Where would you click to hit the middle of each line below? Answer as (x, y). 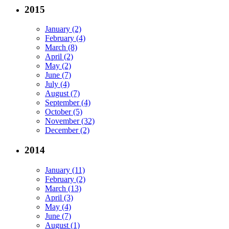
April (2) (59, 57)
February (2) (65, 179)
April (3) (59, 197)
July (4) (57, 84)
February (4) (65, 38)
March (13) (63, 188)
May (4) (58, 207)
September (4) (68, 103)
